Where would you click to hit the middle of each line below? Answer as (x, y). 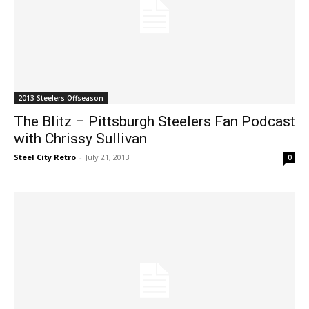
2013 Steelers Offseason (61, 98)
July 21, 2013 (108, 157)
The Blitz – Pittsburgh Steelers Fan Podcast (154, 121)
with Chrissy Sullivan (80, 138)
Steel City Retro (45, 157)
